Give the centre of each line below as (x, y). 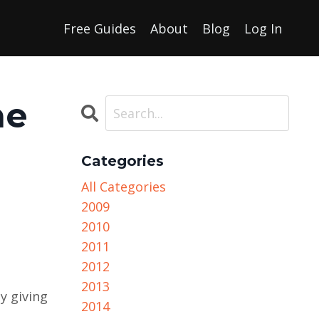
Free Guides (100, 28)
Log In (263, 28)
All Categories (123, 187)
